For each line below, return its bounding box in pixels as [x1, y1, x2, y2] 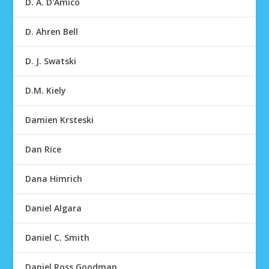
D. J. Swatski [25, 55, 77, 67]
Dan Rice [25, 144, 62, 155]
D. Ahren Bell [25, 26, 79, 37]
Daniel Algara [25, 202, 82, 214]
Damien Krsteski [25, 114, 94, 125]
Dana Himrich [25, 173, 83, 184]
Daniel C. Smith [25, 232, 90, 243]
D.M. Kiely [25, 85, 67, 96]
